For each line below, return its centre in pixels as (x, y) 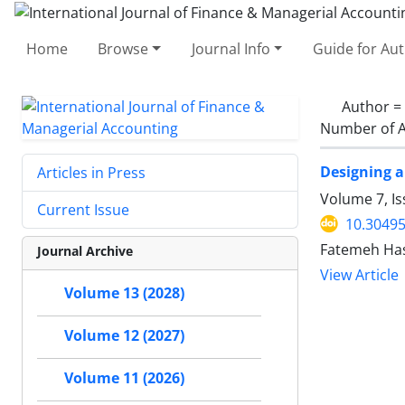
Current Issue (83, 209)
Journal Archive (85, 250)
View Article (359, 275)
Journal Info (231, 48)
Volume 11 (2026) (124, 378)
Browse (123, 48)
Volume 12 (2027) (124, 335)
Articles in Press (91, 172)
